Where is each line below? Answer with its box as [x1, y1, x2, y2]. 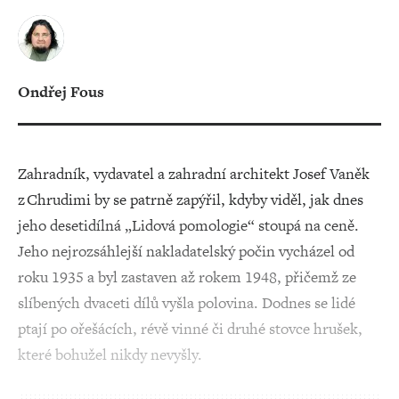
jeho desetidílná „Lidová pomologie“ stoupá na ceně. [18, 215, 359, 236]
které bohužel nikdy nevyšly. [18, 344, 202, 365]
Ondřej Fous [18, 81, 104, 102]
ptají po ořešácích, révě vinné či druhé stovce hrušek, [18, 318, 362, 339]
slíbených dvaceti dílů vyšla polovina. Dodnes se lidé [18, 292, 355, 313]
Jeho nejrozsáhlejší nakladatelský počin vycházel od [18, 240, 354, 262]
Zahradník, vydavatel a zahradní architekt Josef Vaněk [18, 163, 370, 184]
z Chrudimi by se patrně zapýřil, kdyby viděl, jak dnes [18, 189, 363, 210]
